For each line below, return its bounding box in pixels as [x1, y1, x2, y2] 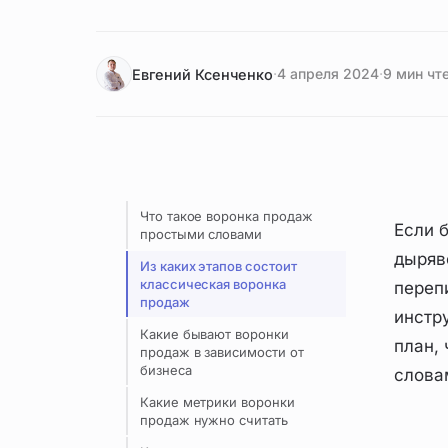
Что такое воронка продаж [140, 208, 313, 224]
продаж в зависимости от [140, 344, 304, 360]
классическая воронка [140, 276, 286, 292]
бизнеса [140, 362, 192, 378]
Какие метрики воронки [140, 394, 295, 410]
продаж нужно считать [140, 412, 288, 428]
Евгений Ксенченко [132, 65, 273, 83]
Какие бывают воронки [140, 326, 289, 342]
